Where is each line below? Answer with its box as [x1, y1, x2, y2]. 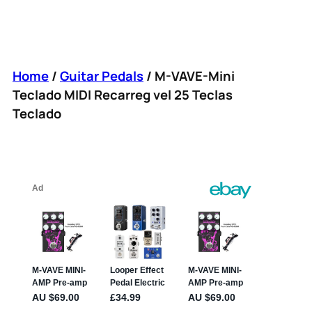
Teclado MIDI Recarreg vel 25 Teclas [13, 86, 233, 104]
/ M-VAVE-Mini [143, 67, 235, 85]
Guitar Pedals [60, 67, 143, 85]
